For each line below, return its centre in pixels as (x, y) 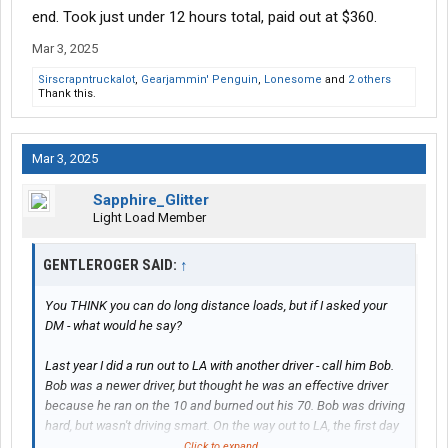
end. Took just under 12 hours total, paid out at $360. (204, 17)
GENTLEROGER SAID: (111, 265)
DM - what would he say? (113, 326)
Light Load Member (149, 218)
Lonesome (293, 80)
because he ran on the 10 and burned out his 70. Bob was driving (225, 406)
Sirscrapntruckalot (86, 80)
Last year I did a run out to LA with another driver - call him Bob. (219, 366)
